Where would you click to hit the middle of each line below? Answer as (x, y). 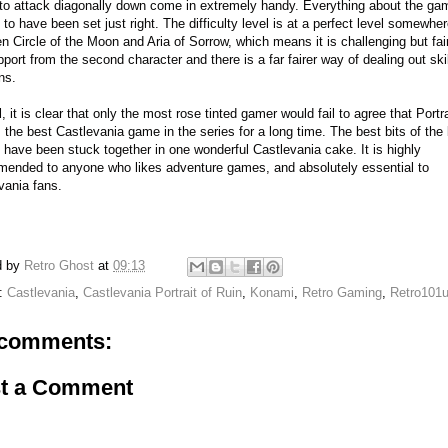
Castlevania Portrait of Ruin (162, 293)
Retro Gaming (342, 293)
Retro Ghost (59, 266)
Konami (272, 293)
